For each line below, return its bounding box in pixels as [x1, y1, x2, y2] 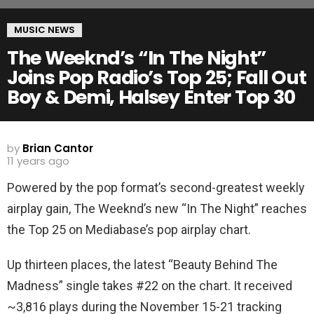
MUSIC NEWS [14, 23, 75, 36]
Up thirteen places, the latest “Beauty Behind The [7, 257, 278, 272]
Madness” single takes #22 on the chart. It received [7, 278, 292, 293]
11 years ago [7, 153, 69, 168]
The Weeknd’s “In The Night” [7, 45, 266, 71]
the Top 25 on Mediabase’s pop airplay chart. [7, 222, 251, 237]
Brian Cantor [22, 141, 93, 156]
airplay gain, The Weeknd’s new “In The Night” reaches [7, 201, 307, 216]
